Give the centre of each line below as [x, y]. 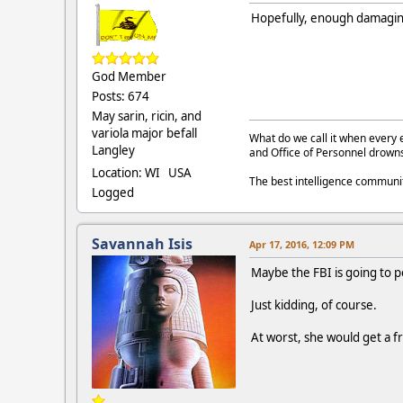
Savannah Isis [142, 244]
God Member [129, 77]
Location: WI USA [142, 173]
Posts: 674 [121, 97]
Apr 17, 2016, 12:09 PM [302, 245]
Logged [113, 193]
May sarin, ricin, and [147, 116]
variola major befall [144, 134]
